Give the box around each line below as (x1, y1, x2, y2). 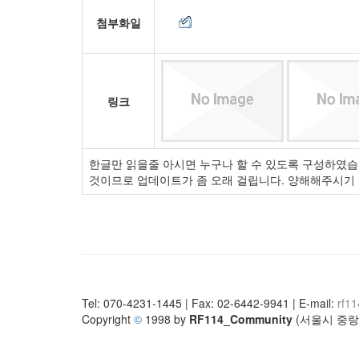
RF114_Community (189, 311, 292, 327)
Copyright (82, 311, 134, 327)
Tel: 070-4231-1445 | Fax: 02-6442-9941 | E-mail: (82, 295, 337, 311)
